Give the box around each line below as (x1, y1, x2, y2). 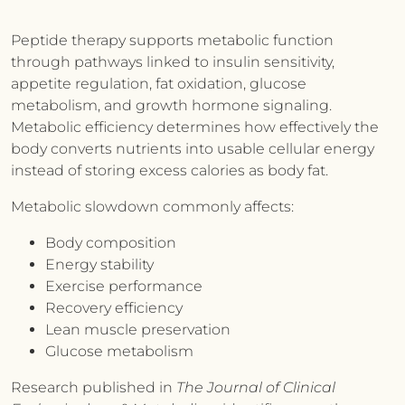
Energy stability (45, 256, 154, 273)
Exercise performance (45, 278, 202, 295)
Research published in (11, 379, 176, 396)
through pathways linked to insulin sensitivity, (11, 53, 334, 71)
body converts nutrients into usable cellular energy (11, 140, 374, 157)
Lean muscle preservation (45, 321, 231, 338)
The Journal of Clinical (176, 379, 335, 396)
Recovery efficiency (45, 299, 183, 316)
